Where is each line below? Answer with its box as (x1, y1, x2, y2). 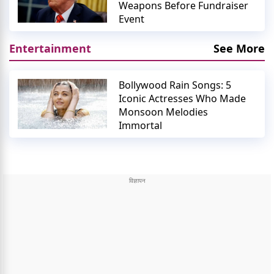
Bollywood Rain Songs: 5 (119, 78, 232, 92)
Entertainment (9, 40, 91, 56)
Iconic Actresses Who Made (119, 91, 246, 105)
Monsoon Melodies (119, 105, 209, 119)
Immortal (119, 118, 163, 132)
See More (213, 40, 265, 56)
